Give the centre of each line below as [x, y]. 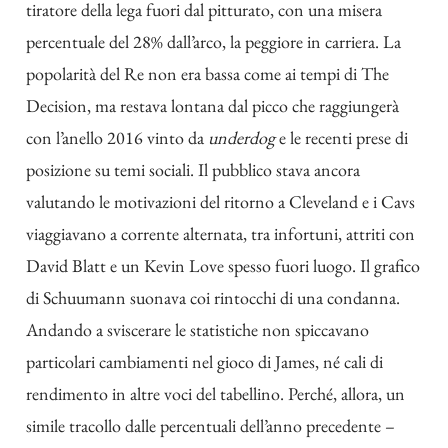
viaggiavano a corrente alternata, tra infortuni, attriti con [220, 233]
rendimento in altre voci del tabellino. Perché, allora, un [215, 393]
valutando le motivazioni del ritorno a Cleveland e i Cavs [220, 201]
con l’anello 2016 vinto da [117, 137]
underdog [241, 137]
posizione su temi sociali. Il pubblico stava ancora [193, 169]
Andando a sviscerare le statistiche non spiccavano [197, 329]
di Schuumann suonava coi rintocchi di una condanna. [213, 297]
